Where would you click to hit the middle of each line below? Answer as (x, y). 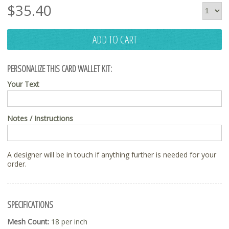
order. (17, 164)
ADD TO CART (114, 39)
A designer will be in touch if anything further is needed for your (112, 154)
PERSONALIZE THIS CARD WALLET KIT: (60, 69)
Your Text (23, 84)
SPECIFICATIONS (30, 204)
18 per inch (68, 221)
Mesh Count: (28, 221)
